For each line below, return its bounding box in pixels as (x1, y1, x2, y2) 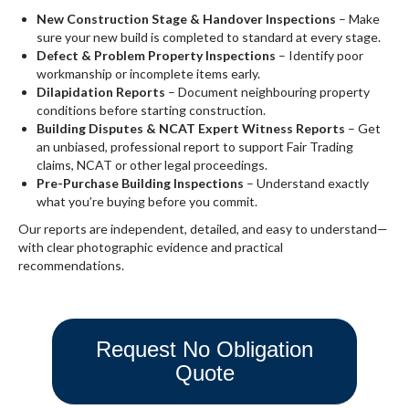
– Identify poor (276, 47, 363, 63)
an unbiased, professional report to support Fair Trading (37, 139, 353, 154)
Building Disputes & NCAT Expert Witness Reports (37, 121, 345, 136)
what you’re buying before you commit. (37, 194, 257, 209)
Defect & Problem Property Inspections (37, 47, 276, 63)
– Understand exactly (244, 175, 369, 191)
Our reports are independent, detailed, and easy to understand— (18, 221, 388, 236)
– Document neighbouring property (165, 84, 370, 100)
